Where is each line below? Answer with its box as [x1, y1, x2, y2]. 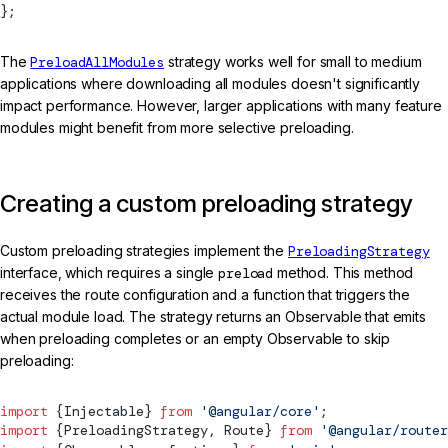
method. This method [273, 264, 414, 281]
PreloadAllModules [30, 53, 165, 71]
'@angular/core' [192, 402, 320, 420]
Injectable [64, 402, 144, 420]
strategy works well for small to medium [164, 53, 422, 70]
